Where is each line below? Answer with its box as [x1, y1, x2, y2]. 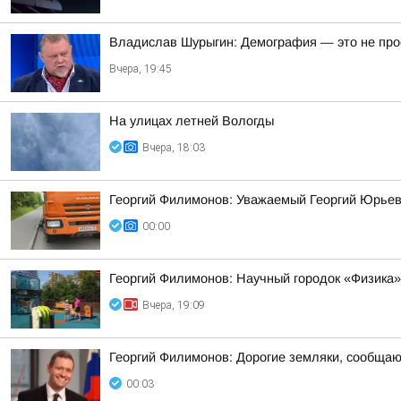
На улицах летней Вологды [109, 114, 274, 128]
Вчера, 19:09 [142, 299, 205, 311]
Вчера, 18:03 [142, 141, 205, 154]
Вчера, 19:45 [109, 63, 172, 75]
